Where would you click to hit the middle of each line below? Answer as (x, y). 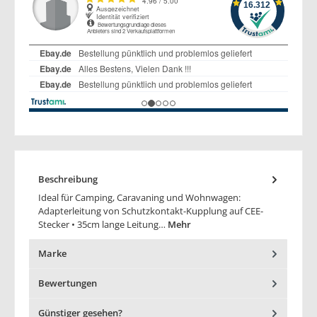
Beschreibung (68, 179)
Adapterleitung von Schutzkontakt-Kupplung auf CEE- (151, 211)
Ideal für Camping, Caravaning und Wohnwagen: (139, 197)
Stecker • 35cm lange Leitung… (103, 224)
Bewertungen (68, 283)
